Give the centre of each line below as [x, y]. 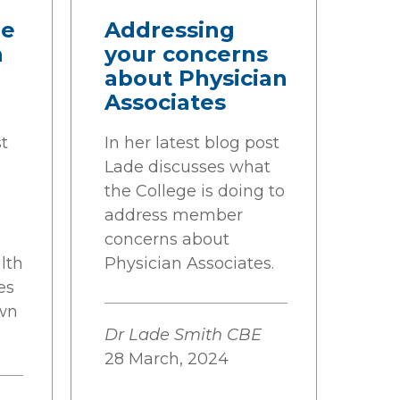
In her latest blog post [192, 143]
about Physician [196, 78]
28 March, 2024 [167, 359]
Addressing [170, 30]
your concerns [186, 54]
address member [174, 215]
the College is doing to [195, 191]
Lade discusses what [187, 167]
